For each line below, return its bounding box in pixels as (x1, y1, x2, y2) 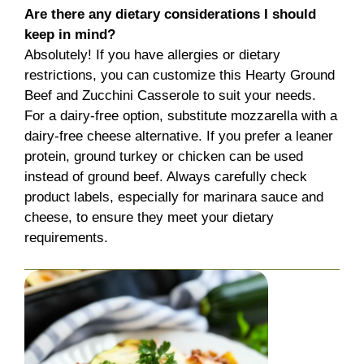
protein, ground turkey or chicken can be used (24, 149, 303, 165)
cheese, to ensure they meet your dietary (24, 210, 274, 226)
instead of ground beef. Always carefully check (24, 169, 307, 185)
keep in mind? (24, 27, 115, 43)
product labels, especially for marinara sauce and (24, 189, 323, 206)
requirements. (24, 230, 108, 246)
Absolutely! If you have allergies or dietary (24, 47, 280, 63)
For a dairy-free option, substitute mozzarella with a (24, 108, 337, 124)
